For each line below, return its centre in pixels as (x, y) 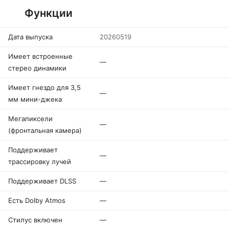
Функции (49, 13)
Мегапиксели (30, 119)
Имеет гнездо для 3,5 (44, 87)
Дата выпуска (30, 37)
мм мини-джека (35, 99)
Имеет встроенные (40, 56)
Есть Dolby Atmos (37, 200)
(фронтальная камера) (45, 130)
